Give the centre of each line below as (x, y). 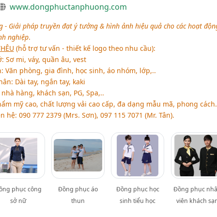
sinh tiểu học (138, 201)
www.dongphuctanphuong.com (68, 7)
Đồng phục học (138, 189)
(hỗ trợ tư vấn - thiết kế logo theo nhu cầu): (85, 48)
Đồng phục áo (78, 189)
